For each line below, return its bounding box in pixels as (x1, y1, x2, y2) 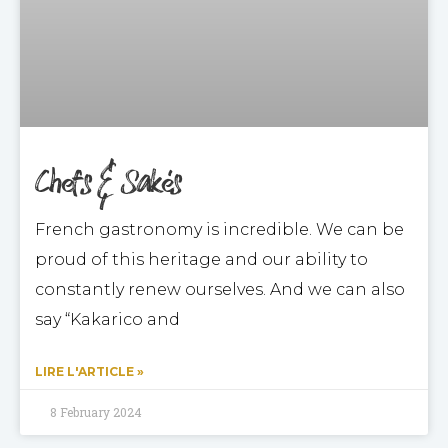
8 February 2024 (50, 404, 142, 420)
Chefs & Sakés (35, 156, 182, 210)
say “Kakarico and (35, 310, 180, 329)
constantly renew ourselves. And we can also (35, 280, 405, 299)
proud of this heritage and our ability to (35, 250, 368, 269)
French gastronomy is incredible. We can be (35, 220, 404, 239)
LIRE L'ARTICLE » (35, 364, 144, 379)
